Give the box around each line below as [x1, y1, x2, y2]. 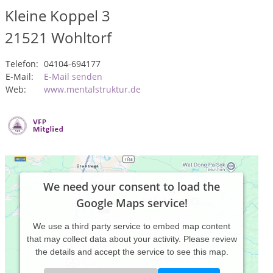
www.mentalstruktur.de [44, 83, 141, 95]
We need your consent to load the [43, 179, 220, 194]
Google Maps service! [76, 196, 188, 210]
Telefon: [5, 58, 38, 69]
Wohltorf [51, 27, 112, 48]
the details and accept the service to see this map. [35, 247, 229, 257]
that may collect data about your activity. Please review [26, 234, 237, 244]
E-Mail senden [44, 71, 102, 82]
